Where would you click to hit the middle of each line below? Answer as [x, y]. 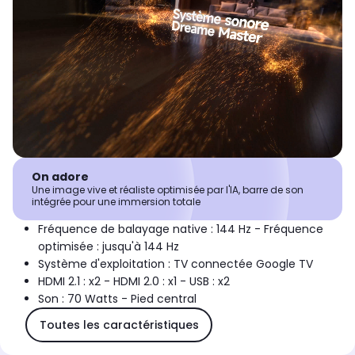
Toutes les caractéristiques [119, 324]
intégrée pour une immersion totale [116, 202]
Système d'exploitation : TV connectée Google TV [176, 264]
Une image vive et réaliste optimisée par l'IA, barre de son [168, 190]
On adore [60, 177]
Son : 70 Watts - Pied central [117, 299]
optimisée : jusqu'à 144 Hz [109, 247]
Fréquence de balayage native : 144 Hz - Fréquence [181, 229]
